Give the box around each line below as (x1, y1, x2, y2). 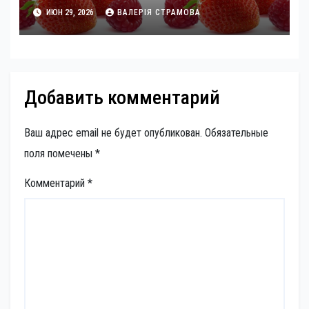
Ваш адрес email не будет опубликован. (24, 126, 202, 139)
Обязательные (205, 126, 268, 139)
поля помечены (24, 146, 95, 160)
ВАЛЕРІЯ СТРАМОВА (117, 7, 201, 17)
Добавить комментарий (24, 86, 220, 109)
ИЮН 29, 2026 (43, 7, 96, 17)
